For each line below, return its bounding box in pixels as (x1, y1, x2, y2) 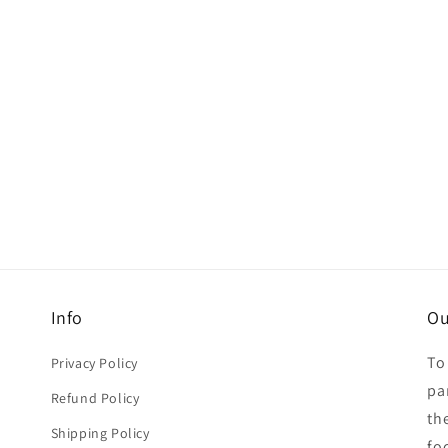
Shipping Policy (50, 424, 150, 442)
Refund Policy (50, 389, 140, 407)
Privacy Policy (50, 354, 139, 372)
